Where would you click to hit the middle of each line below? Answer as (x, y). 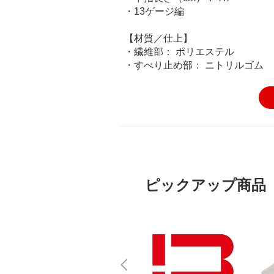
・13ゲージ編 (154, 12)
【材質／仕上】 (158, 39)
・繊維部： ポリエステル (179, 52)
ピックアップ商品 (206, 185)
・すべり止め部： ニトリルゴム (194, 65)
